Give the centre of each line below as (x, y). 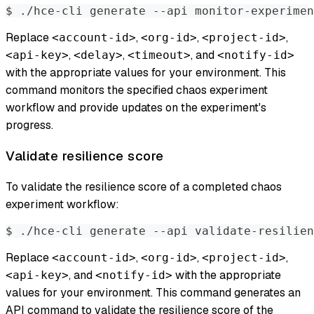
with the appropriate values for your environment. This (146, 73)
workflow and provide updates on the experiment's (136, 108)
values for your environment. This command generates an (153, 292)
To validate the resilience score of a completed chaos (144, 186)
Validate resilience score (85, 156)
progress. (29, 125)
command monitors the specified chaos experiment (137, 90)
